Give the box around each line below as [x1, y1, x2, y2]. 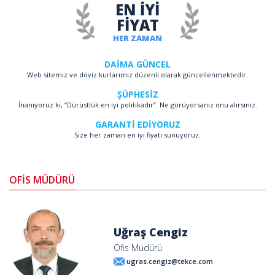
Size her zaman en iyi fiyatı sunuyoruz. [74, 130, 201, 139]
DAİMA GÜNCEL [104, 58, 171, 70]
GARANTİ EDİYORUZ [95, 118, 180, 130]
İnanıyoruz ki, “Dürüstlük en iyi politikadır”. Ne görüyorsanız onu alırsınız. [18, 100, 257, 109]
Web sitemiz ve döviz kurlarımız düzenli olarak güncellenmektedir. [27, 70, 248, 79]
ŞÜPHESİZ [117, 88, 158, 100]
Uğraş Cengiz [114, 224, 188, 239]
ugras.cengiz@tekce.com [126, 257, 213, 266]
